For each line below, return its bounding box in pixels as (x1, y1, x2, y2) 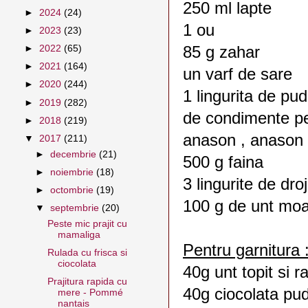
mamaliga (57, 229, 100, 240)
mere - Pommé (57, 287, 123, 298)
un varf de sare (183, 65, 292, 83)
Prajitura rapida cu (47, 276, 127, 287)
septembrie (50, 202, 102, 213)
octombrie (50, 184, 97, 195)
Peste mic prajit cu (47, 218, 127, 229)
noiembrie (50, 166, 97, 177)
